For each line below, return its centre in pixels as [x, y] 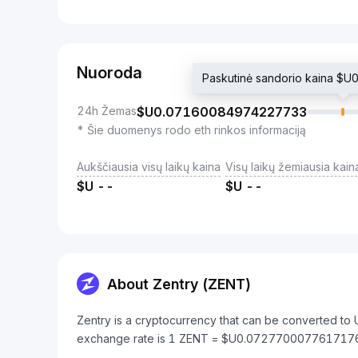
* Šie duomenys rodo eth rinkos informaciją [191, 130]
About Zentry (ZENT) [179, 284]
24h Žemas [107, 111]
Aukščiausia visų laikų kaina [149, 167]
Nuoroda [109, 73]
